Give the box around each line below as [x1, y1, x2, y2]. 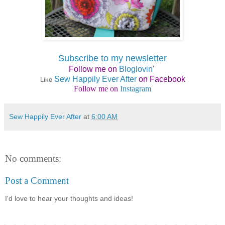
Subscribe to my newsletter [58, 53, 167, 64]
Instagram [120, 84, 151, 93]
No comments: [5, 153, 61, 164]
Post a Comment [5, 175, 69, 186]
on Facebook [136, 75, 185, 84]
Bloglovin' [119, 65, 154, 74]
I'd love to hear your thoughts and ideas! [5, 194, 133, 203]
